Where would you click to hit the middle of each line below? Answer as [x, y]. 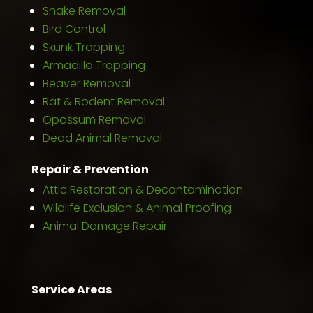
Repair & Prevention [90, 169]
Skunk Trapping [83, 47]
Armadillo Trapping [94, 65]
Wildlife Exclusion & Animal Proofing [137, 208]
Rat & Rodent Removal [103, 101]
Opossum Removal [94, 119]
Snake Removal [84, 10]
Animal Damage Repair [104, 226]
